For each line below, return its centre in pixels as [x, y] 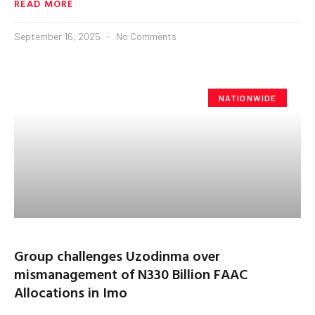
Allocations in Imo [71, 291]
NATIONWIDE [247, 97]
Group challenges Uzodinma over [117, 255]
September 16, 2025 [58, 36]
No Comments [145, 36]
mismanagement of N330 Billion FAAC [131, 273]
